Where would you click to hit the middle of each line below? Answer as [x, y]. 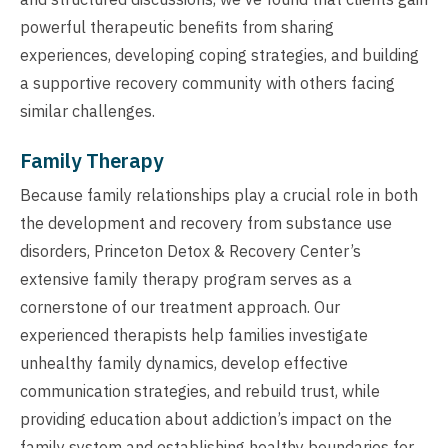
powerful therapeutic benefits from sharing [177, 26]
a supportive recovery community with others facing [207, 82]
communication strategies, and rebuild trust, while [200, 390]
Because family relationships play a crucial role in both [219, 194]
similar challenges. [87, 110]
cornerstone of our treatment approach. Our [180, 306]
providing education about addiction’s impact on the [206, 418]
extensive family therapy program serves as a [186, 278]
